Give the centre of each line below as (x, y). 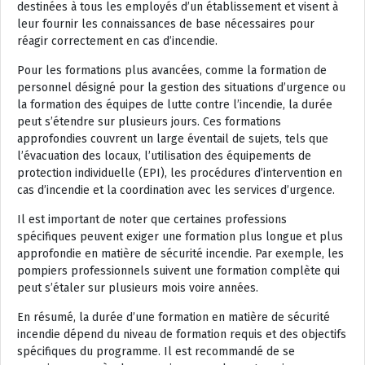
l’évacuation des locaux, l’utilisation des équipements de (164, 156)
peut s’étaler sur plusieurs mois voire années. (138, 288)
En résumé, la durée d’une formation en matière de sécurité (174, 317)
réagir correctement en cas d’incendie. (117, 41)
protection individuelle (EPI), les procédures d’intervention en (180, 173)
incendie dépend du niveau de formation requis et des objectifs (182, 334)
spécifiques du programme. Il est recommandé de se (156, 351)
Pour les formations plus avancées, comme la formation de (172, 70)
